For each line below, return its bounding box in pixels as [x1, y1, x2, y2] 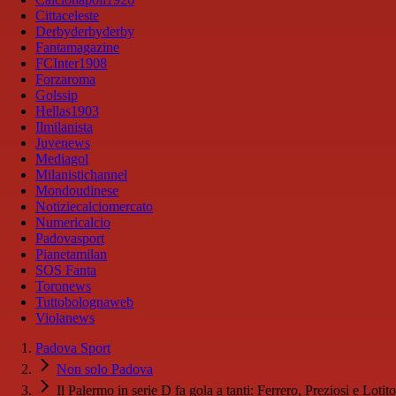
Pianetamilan [35, 247, 107, 263]
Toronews [35, 278, 91, 294]
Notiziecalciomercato [35, 199, 153, 215]
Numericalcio [35, 215, 110, 231]
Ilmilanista [35, 119, 93, 135]
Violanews [35, 310, 95, 326]
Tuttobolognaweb [35, 294, 133, 310]
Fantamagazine [35, 40, 119, 56]
